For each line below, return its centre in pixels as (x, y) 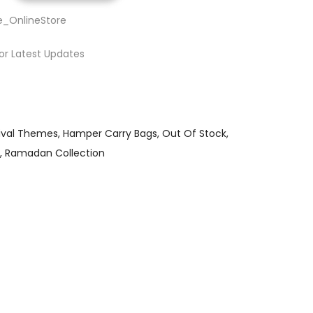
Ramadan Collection (55, 153)
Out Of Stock (194, 133)
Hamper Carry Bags (110, 133)
